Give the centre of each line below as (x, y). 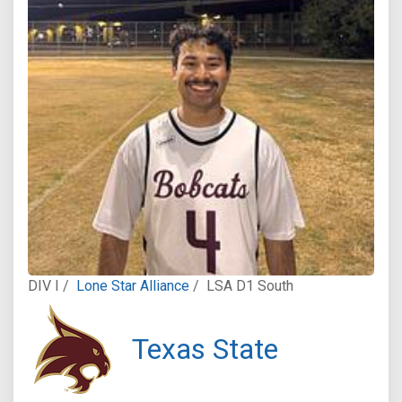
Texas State (205, 349)
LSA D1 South (250, 285)
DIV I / (48, 285)
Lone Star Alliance (133, 285)
